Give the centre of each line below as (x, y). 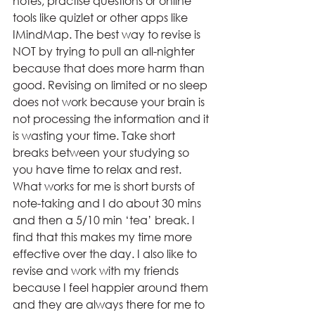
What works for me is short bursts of (105, 186)
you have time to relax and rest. (98, 169)
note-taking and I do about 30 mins (108, 203)
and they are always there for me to (110, 304)
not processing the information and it (112, 118)
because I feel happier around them (112, 287)
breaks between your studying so (102, 152)
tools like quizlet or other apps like (102, 17)
